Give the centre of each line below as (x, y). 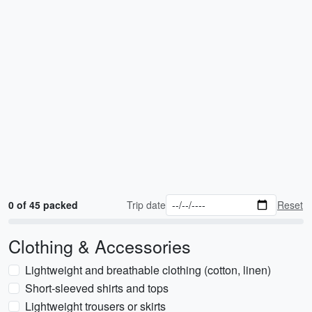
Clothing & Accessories (100, 246)
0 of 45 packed (43, 205)
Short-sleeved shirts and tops (97, 288)
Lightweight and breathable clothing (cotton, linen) (148, 270)
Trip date (147, 205)
